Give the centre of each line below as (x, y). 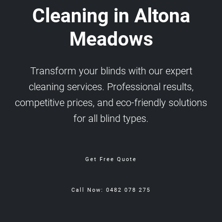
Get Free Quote (111, 159)
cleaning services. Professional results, (111, 86)
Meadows (111, 39)
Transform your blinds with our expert (111, 71)
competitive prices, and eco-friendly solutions (111, 102)
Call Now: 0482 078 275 (111, 190)
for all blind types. (111, 118)
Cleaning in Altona (111, 16)
